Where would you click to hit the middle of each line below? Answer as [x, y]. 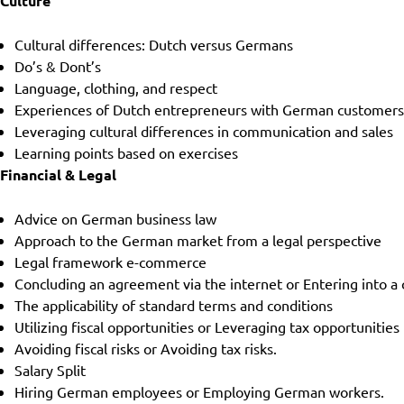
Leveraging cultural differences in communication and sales [204, 131]
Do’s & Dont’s [58, 66]
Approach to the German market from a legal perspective [198, 240]
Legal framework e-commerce [110, 262]
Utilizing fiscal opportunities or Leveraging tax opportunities [207, 326]
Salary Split [50, 370]
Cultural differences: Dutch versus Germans [154, 44]
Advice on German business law [115, 218]
